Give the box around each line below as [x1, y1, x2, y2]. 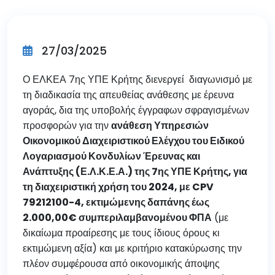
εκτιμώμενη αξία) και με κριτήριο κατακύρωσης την [23, 241, 242, 255]
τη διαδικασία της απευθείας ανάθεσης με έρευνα [23, 88, 234, 102]
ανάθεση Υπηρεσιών [111, 118, 209, 133]
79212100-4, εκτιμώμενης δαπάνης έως [23, 195, 209, 209]
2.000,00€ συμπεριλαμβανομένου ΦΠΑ [23, 211, 212, 225]
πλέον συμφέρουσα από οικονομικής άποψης [23, 257, 220, 271]
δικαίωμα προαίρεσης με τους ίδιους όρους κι [23, 226, 220, 240]
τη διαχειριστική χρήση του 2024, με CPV [23, 180, 214, 194]
